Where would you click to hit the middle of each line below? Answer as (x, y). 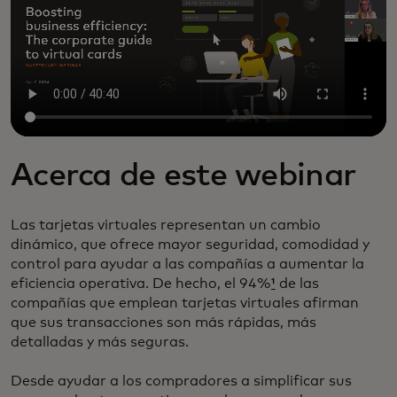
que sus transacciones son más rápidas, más (163, 323)
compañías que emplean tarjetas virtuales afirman (185, 303)
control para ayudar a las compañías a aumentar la (187, 264)
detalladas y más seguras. (100, 342)
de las (297, 284)
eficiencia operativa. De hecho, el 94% (141, 284)
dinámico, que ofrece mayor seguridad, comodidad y (190, 245)
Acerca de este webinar (183, 176)
